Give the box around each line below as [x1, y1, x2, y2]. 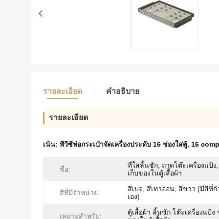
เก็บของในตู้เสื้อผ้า [128, 169, 182, 177]
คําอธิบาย [106, 87, 139, 96]
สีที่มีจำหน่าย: [60, 189, 100, 197]
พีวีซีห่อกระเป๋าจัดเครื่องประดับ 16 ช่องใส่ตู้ [60, 140, 187, 149]
